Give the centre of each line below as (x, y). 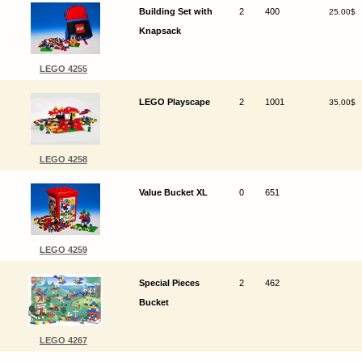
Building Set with (175, 12)
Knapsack (160, 31)
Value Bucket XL (173, 193)
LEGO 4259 (63, 250)
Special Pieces (169, 283)
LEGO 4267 (63, 341)
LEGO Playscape (174, 102)
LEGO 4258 (63, 160)
